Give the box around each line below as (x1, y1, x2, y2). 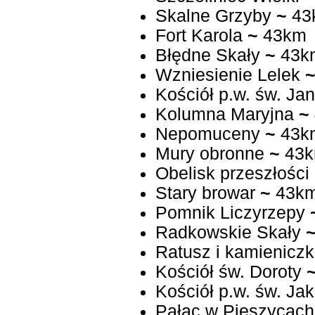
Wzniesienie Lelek (155, 65, 300, 85)
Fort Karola (155, 26, 243, 46)
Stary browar (155, 184, 255, 203)
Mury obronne (155, 144, 264, 164)
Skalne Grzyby (155, 6, 271, 26)
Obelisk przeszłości (155, 164, 309, 184)
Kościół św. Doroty (155, 262, 302, 282)
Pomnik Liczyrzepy (155, 203, 305, 223)
